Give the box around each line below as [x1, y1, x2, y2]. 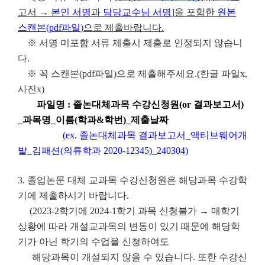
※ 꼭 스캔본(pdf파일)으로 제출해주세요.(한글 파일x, [18, 69, 247, 79]
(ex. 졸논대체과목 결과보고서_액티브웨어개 [58, 130, 247, 141]
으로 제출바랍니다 [83, 22, 161, 33]
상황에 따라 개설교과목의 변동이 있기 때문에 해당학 [18, 221, 240, 232]
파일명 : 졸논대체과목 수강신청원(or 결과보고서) [18, 99, 244, 110]
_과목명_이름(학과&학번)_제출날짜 [18, 115, 169, 125]
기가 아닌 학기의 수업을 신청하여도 [18, 237, 169, 247]
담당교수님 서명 [103, 7, 172, 18]
